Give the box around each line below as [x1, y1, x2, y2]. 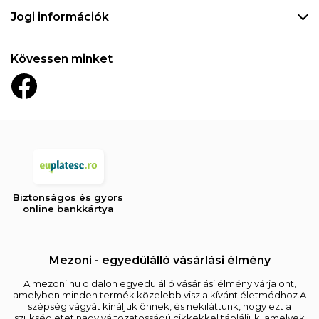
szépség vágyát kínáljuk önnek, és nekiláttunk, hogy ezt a [28, 300, 291, 313]
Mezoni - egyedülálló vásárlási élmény [48, 253, 271, 268]
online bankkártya [22, 203, 114, 215]
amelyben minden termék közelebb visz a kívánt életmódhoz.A [13, 289, 306, 301]
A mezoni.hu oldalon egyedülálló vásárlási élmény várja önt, [23, 278, 296, 290]
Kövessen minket [11, 52, 113, 66]
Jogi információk [11, 10, 109, 24]
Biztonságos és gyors [13, 192, 124, 204]
